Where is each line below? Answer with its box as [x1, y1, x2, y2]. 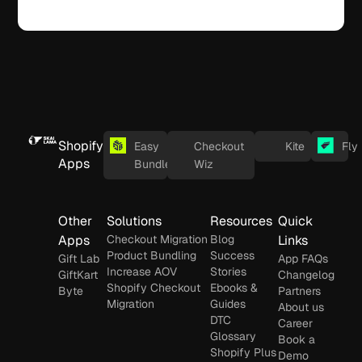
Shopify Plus [210, 344, 277, 360]
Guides [210, 296, 246, 311]
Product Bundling [107, 247, 197, 263]
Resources [210, 212, 273, 229]
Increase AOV [107, 263, 178, 279]
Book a [278, 331, 316, 347]
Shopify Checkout [107, 280, 201, 295]
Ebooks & [210, 280, 259, 295]
